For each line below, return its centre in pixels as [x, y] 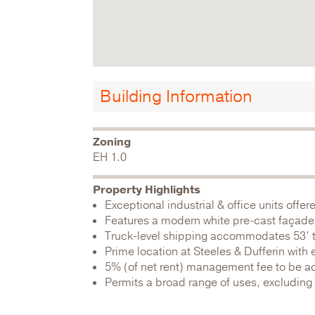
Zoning [112, 142]
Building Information [176, 96]
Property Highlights [147, 190]
